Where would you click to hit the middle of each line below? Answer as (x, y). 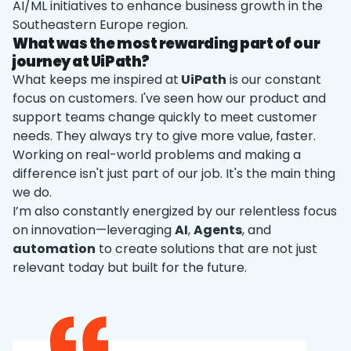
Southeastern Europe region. (100, 25)
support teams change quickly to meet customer (165, 117)
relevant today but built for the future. (130, 268)
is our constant (274, 80)
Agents (218, 230)
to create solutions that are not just (206, 249)
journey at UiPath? (81, 62)
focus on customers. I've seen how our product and (169, 98)
